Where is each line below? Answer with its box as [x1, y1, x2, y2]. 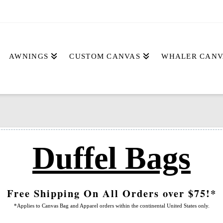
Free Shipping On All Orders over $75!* [6, 185, 217, 201]
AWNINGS [9, 52, 49, 60]
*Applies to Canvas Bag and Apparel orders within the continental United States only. [13, 202, 210, 209]
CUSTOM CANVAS [69, 52, 140, 60]
